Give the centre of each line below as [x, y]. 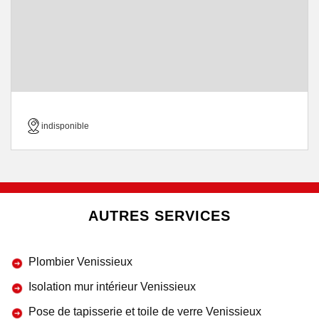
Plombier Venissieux [80, 262]
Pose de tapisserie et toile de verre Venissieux [145, 312]
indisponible [65, 126]
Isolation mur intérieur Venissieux [112, 287]
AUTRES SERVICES [159, 216]
